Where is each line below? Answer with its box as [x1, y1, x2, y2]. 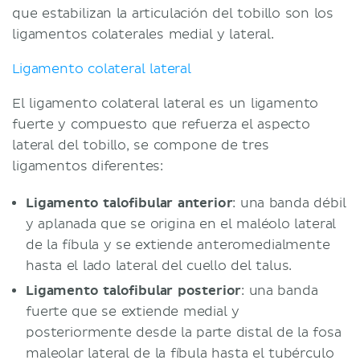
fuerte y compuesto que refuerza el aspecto [12, 116, 310, 133]
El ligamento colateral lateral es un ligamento [12, 95, 319, 112]
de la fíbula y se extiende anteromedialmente [26, 236, 330, 253]
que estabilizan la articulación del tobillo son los [12, 5, 334, 22]
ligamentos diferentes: [12, 157, 164, 174]
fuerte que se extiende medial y [26, 303, 240, 320]
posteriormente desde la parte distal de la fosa [26, 324, 342, 341]
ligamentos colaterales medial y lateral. [12, 26, 274, 43]
